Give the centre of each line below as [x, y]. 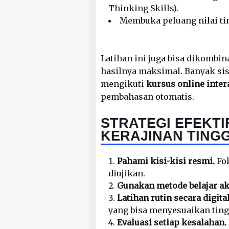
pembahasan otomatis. [147, 97]
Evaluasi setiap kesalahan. [172, 222]
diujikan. [127, 173]
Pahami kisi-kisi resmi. [166, 161]
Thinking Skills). [143, 8]
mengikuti [123, 84]
